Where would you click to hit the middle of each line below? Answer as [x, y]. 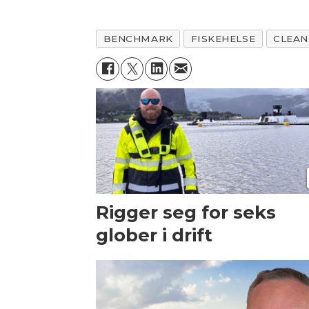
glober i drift [154, 236]
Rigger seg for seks [186, 213]
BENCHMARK [138, 39]
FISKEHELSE [223, 39]
